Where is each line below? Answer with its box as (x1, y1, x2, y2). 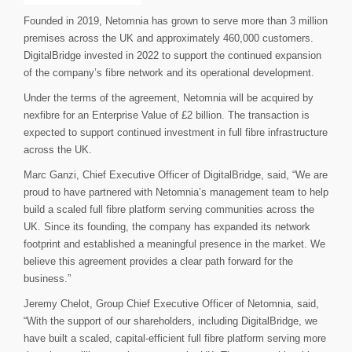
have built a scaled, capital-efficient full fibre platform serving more (24, 332, 326, 344)
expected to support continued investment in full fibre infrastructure (24, 126, 328, 138)
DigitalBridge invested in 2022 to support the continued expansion (24, 49, 321, 61)
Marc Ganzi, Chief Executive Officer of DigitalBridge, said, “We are (24, 169, 328, 181)
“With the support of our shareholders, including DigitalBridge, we (24, 315, 317, 327)
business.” (24, 273, 71, 284)
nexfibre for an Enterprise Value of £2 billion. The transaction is (24, 109, 310, 121)
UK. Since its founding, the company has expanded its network (24, 221, 310, 233)
